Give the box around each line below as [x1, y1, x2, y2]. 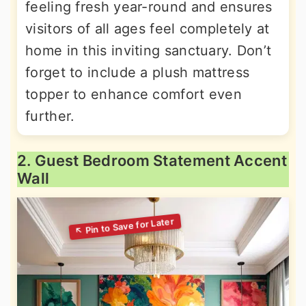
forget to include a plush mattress [25, 64, 250, 81]
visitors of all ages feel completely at [25, 20, 270, 38]
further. [25, 108, 75, 125]
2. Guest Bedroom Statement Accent [17, 152, 287, 170]
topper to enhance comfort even [25, 86, 242, 103]
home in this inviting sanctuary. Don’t [25, 42, 272, 59]
